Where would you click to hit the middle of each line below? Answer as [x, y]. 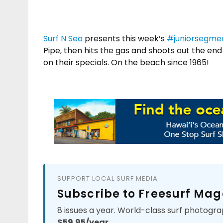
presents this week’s [125, 38]
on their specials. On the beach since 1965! [126, 62]
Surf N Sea [63, 38]
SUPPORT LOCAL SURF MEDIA [108, 178]
